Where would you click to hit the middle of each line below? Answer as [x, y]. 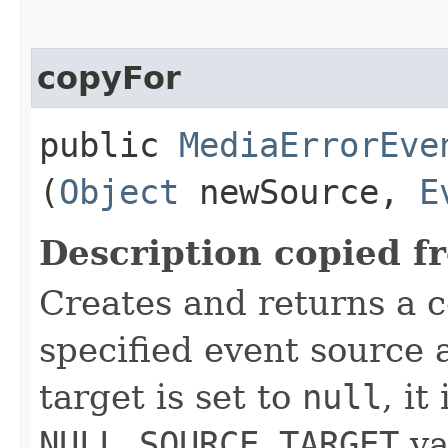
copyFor [109, 77]
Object [119, 191]
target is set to [170, 396]
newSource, [299, 191]
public [109, 144]
